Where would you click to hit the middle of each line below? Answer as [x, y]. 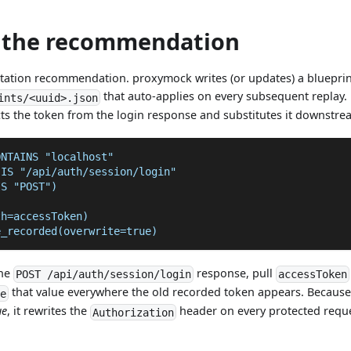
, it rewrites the [49, 311]
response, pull [235, 273]
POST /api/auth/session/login [104, 275]
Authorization [134, 312]
